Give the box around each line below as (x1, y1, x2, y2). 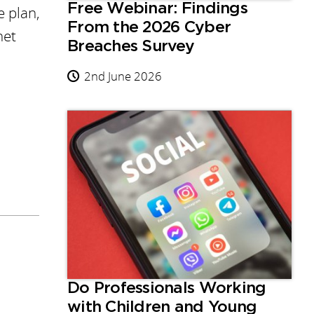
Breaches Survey (67, 39, 195, 55)
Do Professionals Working (67, 280, 266, 297)
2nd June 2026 (84, 68, 162, 85)
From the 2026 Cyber (67, 20, 231, 36)
